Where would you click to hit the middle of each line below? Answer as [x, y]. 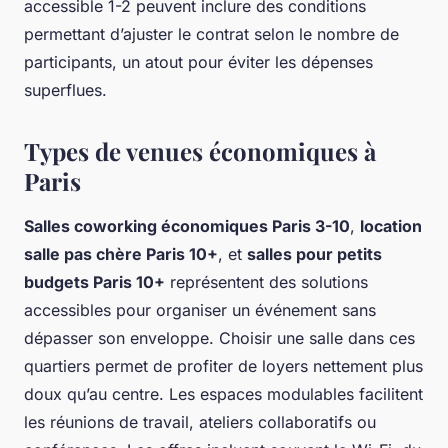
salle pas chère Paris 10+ [121, 254]
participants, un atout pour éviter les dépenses [198, 62]
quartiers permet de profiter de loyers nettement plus [223, 366]
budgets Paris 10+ [94, 282]
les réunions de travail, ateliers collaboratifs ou [200, 422]
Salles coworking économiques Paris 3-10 [187, 226]
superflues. [65, 90]
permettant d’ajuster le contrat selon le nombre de [211, 34]
